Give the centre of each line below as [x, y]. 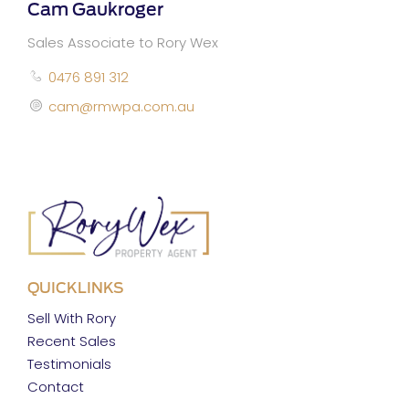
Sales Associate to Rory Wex [123, 42]
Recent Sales [72, 341]
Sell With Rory [72, 319]
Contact [56, 387]
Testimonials [69, 364]
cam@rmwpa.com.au [122, 106]
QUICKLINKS [76, 288]
